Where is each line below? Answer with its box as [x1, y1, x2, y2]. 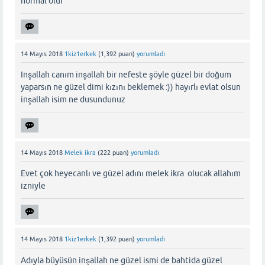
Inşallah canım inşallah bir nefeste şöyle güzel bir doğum [21, 70, 231, 80]
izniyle [21, 181, 46, 191]
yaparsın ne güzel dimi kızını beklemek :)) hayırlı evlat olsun [21, 82, 241, 92]
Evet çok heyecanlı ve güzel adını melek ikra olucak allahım [21, 169, 241, 179]
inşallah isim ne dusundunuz [21, 95, 125, 105]
